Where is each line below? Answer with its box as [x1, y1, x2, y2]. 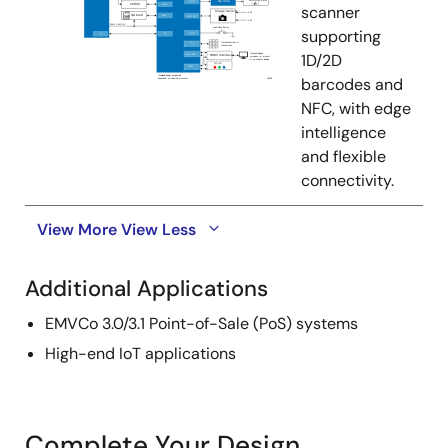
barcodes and [301, 74, 403, 95]
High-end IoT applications [45, 343, 236, 364]
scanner [301, 2, 360, 23]
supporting [301, 26, 381, 47]
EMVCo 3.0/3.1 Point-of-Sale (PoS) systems [45, 313, 358, 334]
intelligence [301, 122, 386, 143]
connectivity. [301, 170, 394, 191]
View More [37, 219, 117, 240]
